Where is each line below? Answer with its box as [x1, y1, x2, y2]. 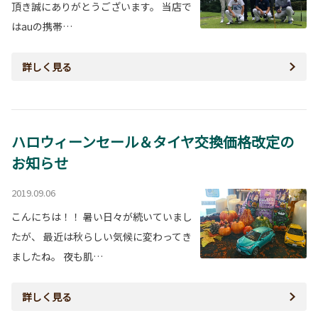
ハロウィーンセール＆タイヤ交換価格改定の [11, 131, 294, 153]
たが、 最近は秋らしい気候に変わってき [11, 229, 192, 244]
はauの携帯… [11, 19, 72, 34]
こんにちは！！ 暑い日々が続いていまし [11, 209, 192, 224]
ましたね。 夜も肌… [11, 249, 103, 264]
